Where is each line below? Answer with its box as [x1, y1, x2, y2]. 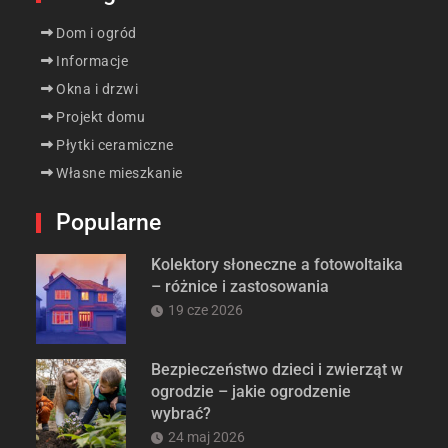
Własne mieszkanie [56, 165, 183, 182]
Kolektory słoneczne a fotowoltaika [151, 255, 404, 275]
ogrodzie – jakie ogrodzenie [151, 382, 352, 402]
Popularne [56, 209, 162, 237]
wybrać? [151, 404, 212, 424]
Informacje [56, 53, 129, 70]
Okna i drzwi [56, 81, 139, 98]
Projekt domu [56, 109, 146, 126]
